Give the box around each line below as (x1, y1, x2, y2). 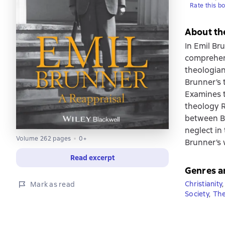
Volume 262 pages (16, 134, 71, 143)
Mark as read (30, 179, 75, 189)
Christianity (185, 179, 222, 188)
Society (185, 189, 209, 198)
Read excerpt (70, 153, 115, 162)
